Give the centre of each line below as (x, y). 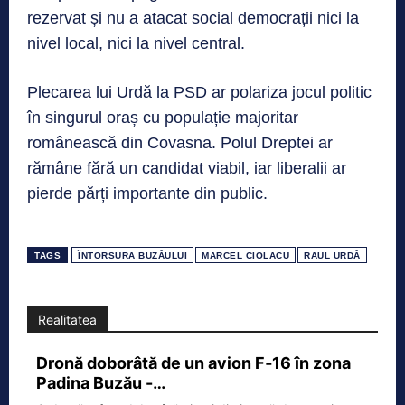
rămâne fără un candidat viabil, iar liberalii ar (187, 168)
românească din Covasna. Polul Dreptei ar (180, 142)
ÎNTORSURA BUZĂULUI (132, 255)
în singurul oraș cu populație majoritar (163, 117)
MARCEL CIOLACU (245, 255)
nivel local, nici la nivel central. (136, 43)
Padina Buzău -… (101, 382)
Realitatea (67, 319)
